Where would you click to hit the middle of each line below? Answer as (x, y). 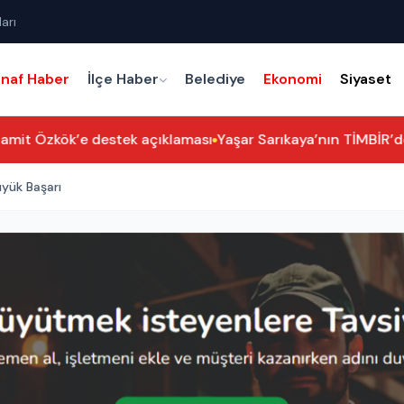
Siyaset (366, 79)
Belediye (216, 79)
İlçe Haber (124, 79)
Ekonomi (293, 79)
